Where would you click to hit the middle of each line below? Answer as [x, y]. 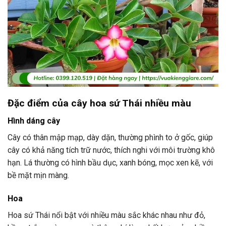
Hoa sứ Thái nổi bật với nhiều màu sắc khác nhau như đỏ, [106, 215]
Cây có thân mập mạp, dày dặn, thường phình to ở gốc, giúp [110, 137]
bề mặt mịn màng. [38, 175]
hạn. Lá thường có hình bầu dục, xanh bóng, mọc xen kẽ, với [110, 162]
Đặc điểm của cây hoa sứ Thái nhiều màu [99, 103]
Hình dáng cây [34, 121]
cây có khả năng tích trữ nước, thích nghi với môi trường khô [111, 150]
